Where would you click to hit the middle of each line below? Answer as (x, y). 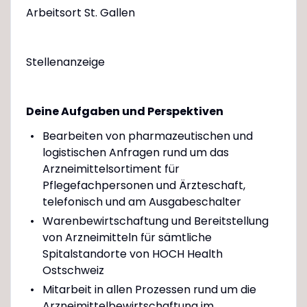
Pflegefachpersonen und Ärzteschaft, (144, 185)
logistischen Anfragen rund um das (135, 152)
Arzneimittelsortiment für (111, 169)
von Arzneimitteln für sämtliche (127, 237)
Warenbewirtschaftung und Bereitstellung (155, 221)
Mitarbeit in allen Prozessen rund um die (149, 289)
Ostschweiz (73, 270)
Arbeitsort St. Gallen (80, 12)
